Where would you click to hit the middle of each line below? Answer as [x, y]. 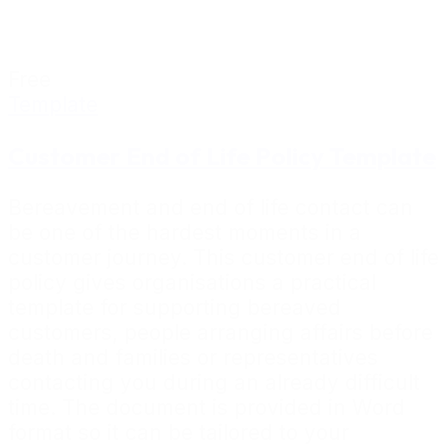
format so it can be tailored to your [178, 433]
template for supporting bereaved [174, 308]
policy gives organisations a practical [192, 283]
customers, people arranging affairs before [220, 333]
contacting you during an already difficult [214, 383]
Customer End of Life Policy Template [222, 155]
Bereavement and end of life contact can [210, 208]
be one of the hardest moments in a [184, 233]
